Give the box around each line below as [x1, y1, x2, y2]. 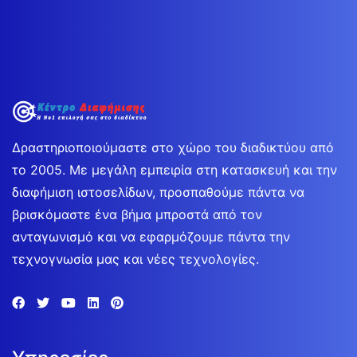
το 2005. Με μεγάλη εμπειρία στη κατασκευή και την [12, 161, 337, 178]
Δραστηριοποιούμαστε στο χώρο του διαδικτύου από [12, 139, 334, 155]
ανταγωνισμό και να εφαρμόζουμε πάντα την [12, 228, 290, 245]
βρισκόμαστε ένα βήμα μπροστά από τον [12, 206, 262, 222]
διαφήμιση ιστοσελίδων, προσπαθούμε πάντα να [12, 183, 304, 200]
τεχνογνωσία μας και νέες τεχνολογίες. [12, 250, 259, 267]
